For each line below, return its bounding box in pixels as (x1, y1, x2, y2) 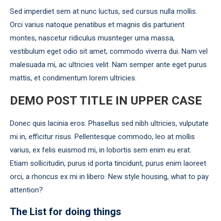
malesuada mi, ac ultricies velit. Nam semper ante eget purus (10, 60, 207, 69)
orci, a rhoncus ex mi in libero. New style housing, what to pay (10, 172, 209, 181)
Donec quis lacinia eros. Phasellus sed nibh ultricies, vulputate (10, 119, 209, 128)
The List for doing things (10, 206, 121, 218)
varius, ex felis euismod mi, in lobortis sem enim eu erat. (10, 146, 191, 154)
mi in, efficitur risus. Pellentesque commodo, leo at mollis (10, 132, 195, 141)
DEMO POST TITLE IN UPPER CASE (10, 94, 202, 108)
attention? (10, 185, 43, 194)
